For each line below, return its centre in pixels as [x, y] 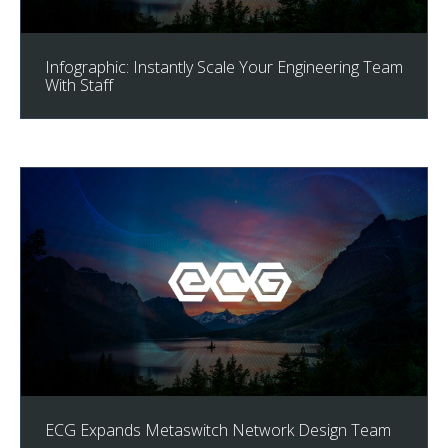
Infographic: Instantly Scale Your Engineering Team [224, 67]
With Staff [79, 85]
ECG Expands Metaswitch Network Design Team [218, 430]
